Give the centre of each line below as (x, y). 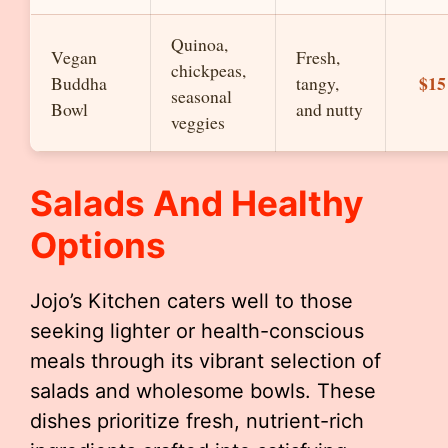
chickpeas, (208, 70)
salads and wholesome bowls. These (203, 391)
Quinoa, (199, 44)
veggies (198, 122)
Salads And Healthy (197, 203)
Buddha (79, 83)
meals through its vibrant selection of (205, 361)
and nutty (329, 109)
